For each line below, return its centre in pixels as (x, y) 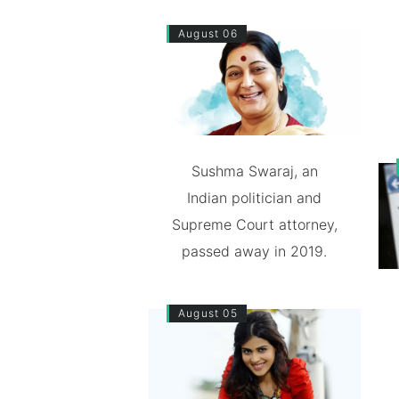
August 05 (208, 313)
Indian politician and (255, 197)
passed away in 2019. (255, 251)
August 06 (208, 33)
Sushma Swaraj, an (254, 171)
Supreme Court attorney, (254, 224)
